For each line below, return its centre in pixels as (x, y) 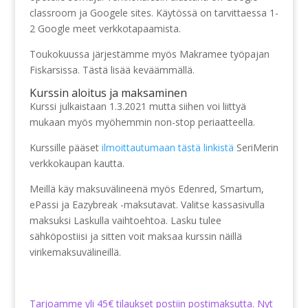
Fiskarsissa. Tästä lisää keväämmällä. (112, 70)
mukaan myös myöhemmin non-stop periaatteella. (142, 122)
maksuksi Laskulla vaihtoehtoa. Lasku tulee (125, 220)
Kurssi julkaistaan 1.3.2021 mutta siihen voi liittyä (137, 106)
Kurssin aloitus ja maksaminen (108, 93)
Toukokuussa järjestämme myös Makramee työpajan (149, 54)
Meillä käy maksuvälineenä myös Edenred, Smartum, (146, 189)
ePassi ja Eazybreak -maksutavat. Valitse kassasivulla (147, 205)
